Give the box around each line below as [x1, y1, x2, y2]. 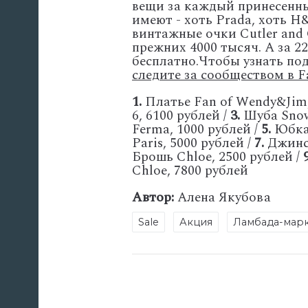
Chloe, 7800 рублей [132, 161, 248, 181]
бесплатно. [132, 51, 199, 71]
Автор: [132, 188, 174, 208]
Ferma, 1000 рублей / [132, 120, 261, 140]
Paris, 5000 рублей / [132, 133, 254, 154]
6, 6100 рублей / [132, 106, 230, 126]
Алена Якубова [174, 188, 271, 208]
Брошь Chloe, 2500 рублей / [132, 147, 303, 168]
